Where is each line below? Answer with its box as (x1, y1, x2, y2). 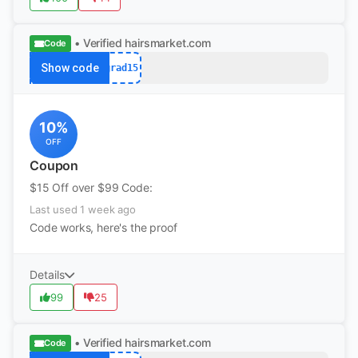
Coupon (30, 157, 79, 173)
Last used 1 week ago (30, 203, 136, 216)
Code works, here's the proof (30, 221, 177, 234)
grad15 (105, 62, 138, 74)
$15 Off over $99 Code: (30, 181, 153, 194)
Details (30, 268, 65, 281)
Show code (40, 62, 99, 74)
